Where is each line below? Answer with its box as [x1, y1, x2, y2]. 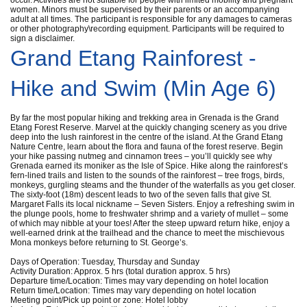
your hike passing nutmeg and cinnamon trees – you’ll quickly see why [10, 151, 272, 161]
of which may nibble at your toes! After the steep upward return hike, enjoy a [10, 218, 290, 228]
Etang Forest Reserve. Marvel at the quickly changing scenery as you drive [10, 122, 287, 132]
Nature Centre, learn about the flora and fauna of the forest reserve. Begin [10, 141, 283, 151]
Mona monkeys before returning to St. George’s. [10, 237, 188, 247]
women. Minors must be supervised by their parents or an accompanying [10, 4, 280, 14]
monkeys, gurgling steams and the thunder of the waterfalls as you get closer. [10, 180, 295, 190]
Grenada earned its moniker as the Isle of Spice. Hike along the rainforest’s [10, 160, 288, 171]
